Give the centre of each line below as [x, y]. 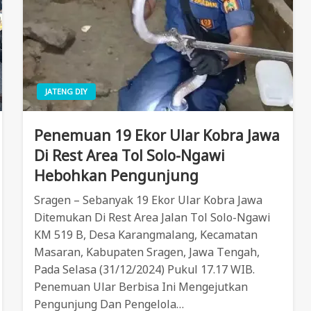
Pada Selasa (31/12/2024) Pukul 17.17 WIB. [144, 269]
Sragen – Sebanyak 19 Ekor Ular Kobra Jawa [148, 200]
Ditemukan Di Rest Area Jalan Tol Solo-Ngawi [152, 217]
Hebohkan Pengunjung [116, 175]
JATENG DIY [66, 91]
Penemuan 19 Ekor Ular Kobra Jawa [157, 135]
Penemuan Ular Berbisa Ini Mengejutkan [141, 286]
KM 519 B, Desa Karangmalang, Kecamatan [145, 234]
